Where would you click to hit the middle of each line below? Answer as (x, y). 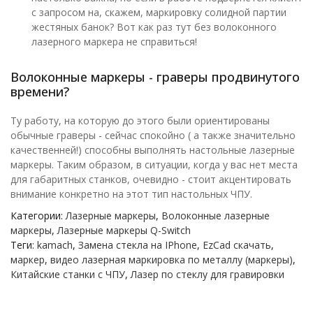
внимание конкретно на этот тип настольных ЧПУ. (131, 194)
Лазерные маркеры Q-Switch (124, 231)
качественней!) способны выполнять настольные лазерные (153, 150)
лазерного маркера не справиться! (114, 42)
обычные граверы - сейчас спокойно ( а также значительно (153, 136)
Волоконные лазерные (216, 216)
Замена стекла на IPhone (138, 245)
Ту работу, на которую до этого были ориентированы (140, 121)
